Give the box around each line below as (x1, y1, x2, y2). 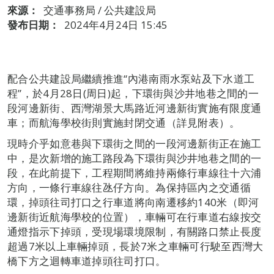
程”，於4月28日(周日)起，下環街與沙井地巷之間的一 (7, 86, 259, 100)
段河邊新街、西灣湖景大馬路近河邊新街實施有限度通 (7, 101, 262, 115)
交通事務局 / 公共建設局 (43, 3, 156, 17)
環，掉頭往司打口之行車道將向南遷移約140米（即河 (7, 195, 259, 209)
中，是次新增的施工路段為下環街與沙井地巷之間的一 (7, 151, 262, 165)
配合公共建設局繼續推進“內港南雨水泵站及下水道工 (7, 72, 255, 86)
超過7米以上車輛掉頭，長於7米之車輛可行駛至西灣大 (7, 239, 264, 253)
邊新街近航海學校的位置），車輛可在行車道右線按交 (7, 210, 262, 224)
